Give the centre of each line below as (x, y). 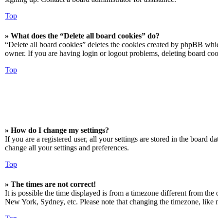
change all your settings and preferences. (67, 148)
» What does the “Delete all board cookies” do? (82, 36)
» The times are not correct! (50, 184)
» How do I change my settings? (57, 130)
